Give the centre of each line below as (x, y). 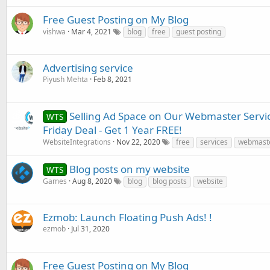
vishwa (54, 32)
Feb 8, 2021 (113, 79)
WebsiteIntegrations (77, 142)
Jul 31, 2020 (90, 229)
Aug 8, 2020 (92, 181)
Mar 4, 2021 (91, 32)
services (214, 142)
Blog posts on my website (129, 169)
